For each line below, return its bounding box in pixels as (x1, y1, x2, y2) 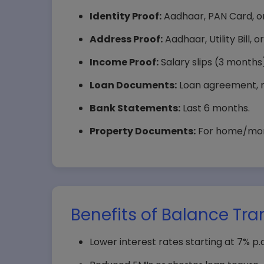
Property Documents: (90, 124, 196, 138)
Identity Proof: (90, 9, 161, 23)
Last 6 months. (180, 101, 250, 115)
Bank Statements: (90, 101, 180, 115)
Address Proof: (90, 32, 163, 46)
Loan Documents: (90, 78, 177, 92)
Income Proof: (90, 55, 159, 69)
